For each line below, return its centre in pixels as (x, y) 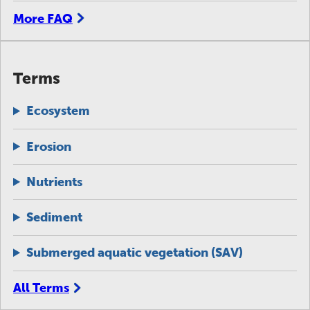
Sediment (55, 218)
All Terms (41, 288)
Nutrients (55, 182)
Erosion (49, 146)
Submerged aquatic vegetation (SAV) (135, 253)
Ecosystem (58, 111)
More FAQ (43, 18)
